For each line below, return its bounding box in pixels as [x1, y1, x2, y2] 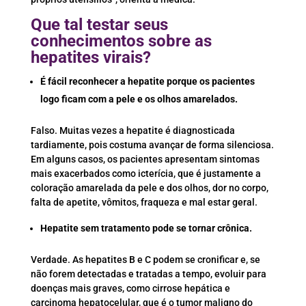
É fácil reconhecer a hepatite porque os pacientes [40, 76, 255, 87]
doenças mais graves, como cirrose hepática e [30, 283, 230, 294]
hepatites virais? [30, 48, 151, 68]
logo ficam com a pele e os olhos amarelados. [40, 94, 238, 105]
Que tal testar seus [30, 15, 168, 35]
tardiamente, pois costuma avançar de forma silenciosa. [30, 139, 274, 151]
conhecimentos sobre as [30, 31, 212, 51]
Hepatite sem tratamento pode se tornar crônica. [40, 223, 252, 234]
